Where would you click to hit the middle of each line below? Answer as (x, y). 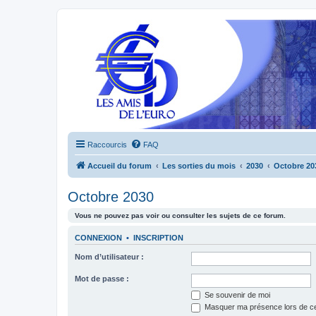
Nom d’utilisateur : (109, 256)
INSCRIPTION (158, 238)
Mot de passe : (102, 278)
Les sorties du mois (199, 166)
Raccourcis (107, 145)
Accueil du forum (120, 166)
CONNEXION (98, 238)
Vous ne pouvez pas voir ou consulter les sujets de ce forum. (180, 215)
